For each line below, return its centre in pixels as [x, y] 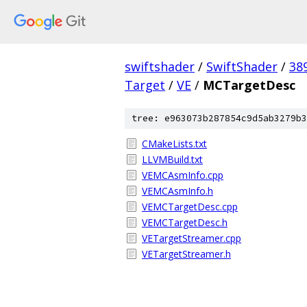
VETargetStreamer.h [186, 254]
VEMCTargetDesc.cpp [190, 207]
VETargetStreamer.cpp [192, 238]
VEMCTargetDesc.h [185, 222]
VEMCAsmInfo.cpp [183, 175]
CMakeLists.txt [174, 144]
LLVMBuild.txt [172, 159]
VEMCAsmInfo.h [177, 191]
